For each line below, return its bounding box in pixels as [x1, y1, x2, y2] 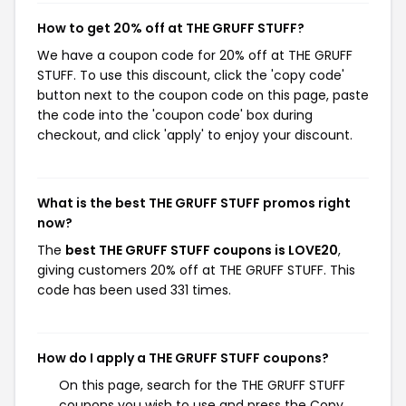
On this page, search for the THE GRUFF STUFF [59, 376, 345, 394]
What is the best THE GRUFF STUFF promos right [37, 194, 351, 212]
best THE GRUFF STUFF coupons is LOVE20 [65, 241, 338, 259]
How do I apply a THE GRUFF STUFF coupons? [37, 349, 329, 367]
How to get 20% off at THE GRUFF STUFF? [37, 19, 304, 37]
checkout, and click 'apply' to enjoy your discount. [37, 126, 353, 144]
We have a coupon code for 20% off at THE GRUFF [37, 46, 353, 64]
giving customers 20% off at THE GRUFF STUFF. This [37, 261, 355, 279]
